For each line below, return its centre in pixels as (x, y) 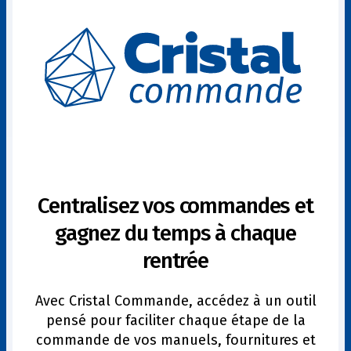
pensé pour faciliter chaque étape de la (175, 320)
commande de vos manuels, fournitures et (175, 340)
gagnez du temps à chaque (175, 233)
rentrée (175, 260)
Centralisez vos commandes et (175, 205)
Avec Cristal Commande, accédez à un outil (175, 300)
